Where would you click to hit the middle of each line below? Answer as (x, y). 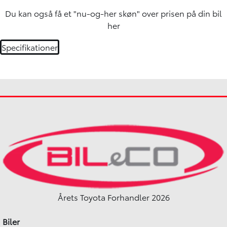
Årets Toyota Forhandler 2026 (113, 197)
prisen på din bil (191, 13)
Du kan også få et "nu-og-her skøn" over (83, 13)
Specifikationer (30, 47)
